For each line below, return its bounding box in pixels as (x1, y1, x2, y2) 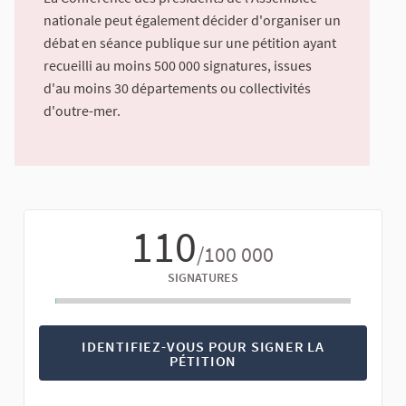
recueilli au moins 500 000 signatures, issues (43, 56, 312, 75)
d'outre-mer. (43, 101, 121, 121)
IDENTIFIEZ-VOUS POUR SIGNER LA (82, 336, 324, 355)
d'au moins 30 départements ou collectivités (43, 79, 311, 98)
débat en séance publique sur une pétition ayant (43, 34, 336, 53)
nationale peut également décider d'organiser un (43, 11, 341, 30)
